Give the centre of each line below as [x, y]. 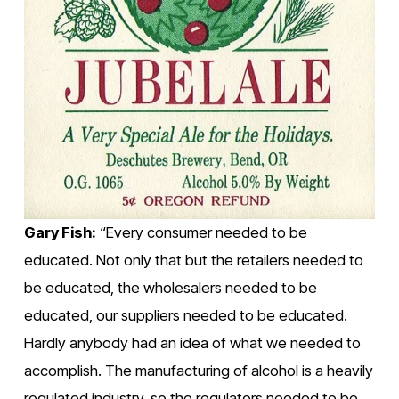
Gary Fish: [60, 232]
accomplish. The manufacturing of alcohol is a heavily [198, 370]
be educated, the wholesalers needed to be [170, 287]
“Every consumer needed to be [201, 232]
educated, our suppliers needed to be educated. [185, 315]
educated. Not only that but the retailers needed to [193, 260]
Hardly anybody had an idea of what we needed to [192, 342]
